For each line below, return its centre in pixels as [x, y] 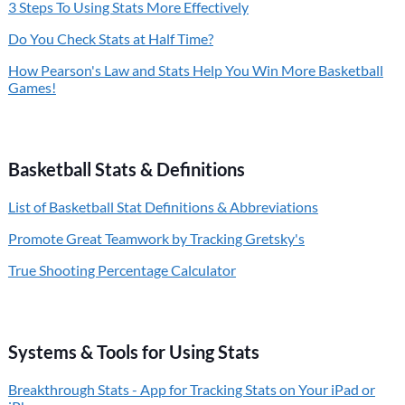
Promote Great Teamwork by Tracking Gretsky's [156, 238]
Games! [32, 87]
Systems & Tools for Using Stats [133, 352]
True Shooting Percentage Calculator [122, 270]
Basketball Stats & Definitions [126, 169]
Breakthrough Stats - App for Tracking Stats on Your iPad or [191, 389]
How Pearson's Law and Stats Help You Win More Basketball [195, 70]
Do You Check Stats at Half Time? [110, 38]
